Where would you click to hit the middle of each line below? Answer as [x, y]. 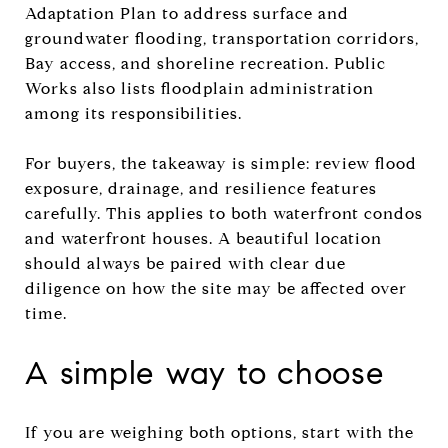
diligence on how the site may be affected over [216, 288]
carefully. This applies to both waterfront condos [224, 213]
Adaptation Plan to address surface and [187, 13]
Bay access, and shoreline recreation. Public [205, 63]
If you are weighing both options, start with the [219, 432]
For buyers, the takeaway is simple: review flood [221, 163]
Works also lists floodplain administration [199, 88]
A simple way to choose [205, 372]
